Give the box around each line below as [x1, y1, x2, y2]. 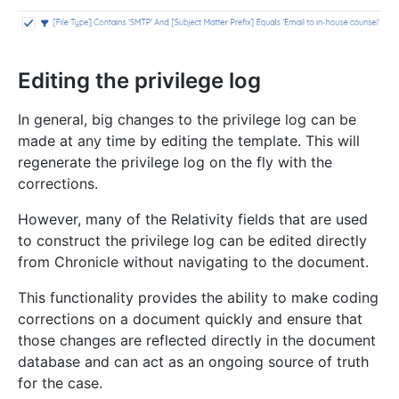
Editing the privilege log [18, 67, 261, 94]
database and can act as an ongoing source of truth [18, 352, 369, 370]
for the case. [18, 373, 102, 392]
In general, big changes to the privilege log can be [18, 110, 356, 128]
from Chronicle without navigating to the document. [18, 252, 369, 271]
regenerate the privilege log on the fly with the [18, 152, 332, 171]
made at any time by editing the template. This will [18, 131, 360, 150]
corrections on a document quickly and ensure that [18, 309, 362, 328]
